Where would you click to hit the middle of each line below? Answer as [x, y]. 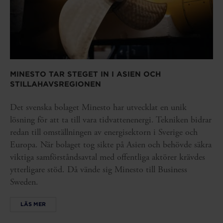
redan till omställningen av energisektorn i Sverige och [104, 132]
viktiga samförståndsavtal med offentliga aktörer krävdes [108, 157]
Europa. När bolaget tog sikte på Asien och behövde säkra [111, 144]
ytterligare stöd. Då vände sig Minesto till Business [99, 169]
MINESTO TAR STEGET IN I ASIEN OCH [85, 74]
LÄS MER [33, 204]
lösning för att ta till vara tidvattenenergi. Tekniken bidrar [111, 119]
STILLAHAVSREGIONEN [56, 84]
